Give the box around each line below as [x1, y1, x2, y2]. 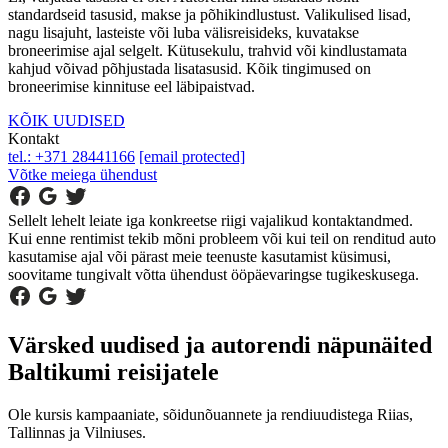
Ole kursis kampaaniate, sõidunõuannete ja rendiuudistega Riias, [8, 405, 413, 423]
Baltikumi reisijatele [8, 358, 219, 385]
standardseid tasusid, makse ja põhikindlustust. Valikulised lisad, [8, 5, 411, 23]
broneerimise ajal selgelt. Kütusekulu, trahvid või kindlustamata [8, 41, 407, 59]
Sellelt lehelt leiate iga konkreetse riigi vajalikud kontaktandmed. [8, 211, 413, 229]
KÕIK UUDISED [8, 111, 125, 129]
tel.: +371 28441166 [8, 147, 135, 165]
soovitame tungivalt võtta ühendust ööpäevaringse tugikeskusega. [8, 265, 419, 283]
